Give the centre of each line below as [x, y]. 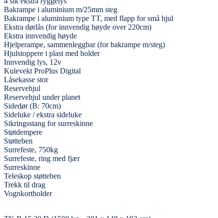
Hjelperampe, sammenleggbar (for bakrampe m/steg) [84, 44]
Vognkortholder [28, 193]
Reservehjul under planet [42, 97]
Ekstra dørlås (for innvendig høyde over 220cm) [78, 27]
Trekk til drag [25, 184]
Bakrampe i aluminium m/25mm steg [61, 9]
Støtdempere [23, 132]
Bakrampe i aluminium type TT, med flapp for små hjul [89, 18]
